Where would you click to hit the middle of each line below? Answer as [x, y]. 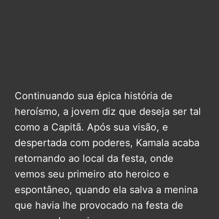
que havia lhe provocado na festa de [99, 206]
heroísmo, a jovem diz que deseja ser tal [108, 112]
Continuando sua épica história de [94, 96]
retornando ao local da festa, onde [94, 159]
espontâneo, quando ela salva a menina [106, 190]
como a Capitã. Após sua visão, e [91, 127]
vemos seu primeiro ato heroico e [92, 174]
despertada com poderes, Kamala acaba [107, 143]
